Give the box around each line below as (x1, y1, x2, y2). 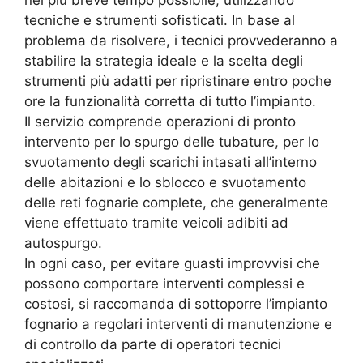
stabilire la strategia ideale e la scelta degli (24, 53, 303, 70)
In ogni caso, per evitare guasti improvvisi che (24, 255, 320, 272)
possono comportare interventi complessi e (24, 275, 305, 293)
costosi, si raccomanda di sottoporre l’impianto (24, 296, 327, 313)
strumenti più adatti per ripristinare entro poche (24, 73, 331, 90)
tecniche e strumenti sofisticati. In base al (24, 12, 295, 29)
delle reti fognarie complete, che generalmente (24, 194, 328, 211)
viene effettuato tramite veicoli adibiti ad (24, 215, 288, 232)
